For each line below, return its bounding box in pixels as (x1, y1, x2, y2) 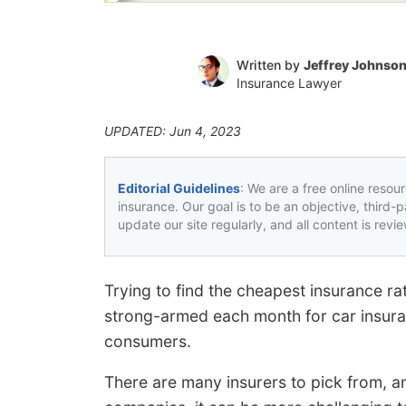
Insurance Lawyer (236, 74, 342, 91)
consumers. (104, 331, 191, 351)
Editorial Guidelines (118, 179, 240, 196)
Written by (236, 56, 304, 72)
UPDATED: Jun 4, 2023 (104, 122, 241, 139)
